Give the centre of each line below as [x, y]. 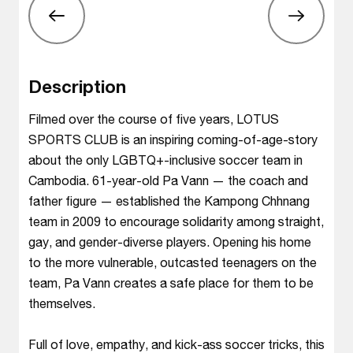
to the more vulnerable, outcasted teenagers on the [173, 262]
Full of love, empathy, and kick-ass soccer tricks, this [176, 344]
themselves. [62, 303]
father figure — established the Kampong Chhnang [169, 201]
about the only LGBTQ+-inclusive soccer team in [165, 160]
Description [77, 86]
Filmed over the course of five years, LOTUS [154, 119]
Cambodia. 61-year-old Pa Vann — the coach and [168, 180]
